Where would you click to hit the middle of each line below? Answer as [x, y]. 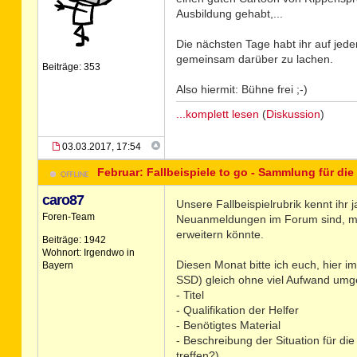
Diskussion [293, 114]
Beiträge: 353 [71, 67]
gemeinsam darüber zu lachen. [254, 59]
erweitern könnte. [220, 234]
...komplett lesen [217, 114]
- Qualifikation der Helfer [237, 310]
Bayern [57, 265]
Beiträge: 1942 [74, 240]
